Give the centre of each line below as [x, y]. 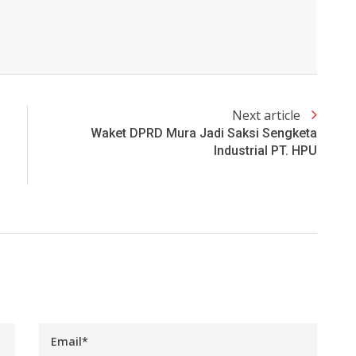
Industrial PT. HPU [265, 151]
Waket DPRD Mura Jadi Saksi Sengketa [204, 133]
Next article [268, 116]
